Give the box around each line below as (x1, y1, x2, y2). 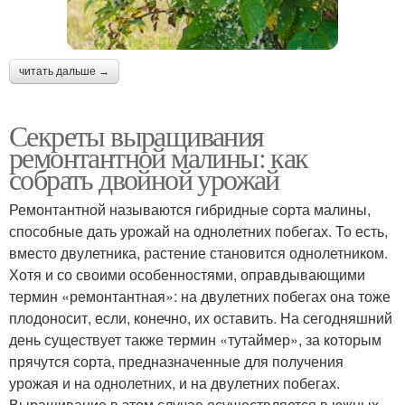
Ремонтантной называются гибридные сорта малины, (9, 198, 371, 220)
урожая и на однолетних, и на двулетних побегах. (9, 372, 340, 393)
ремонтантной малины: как (9, 137, 308, 176)
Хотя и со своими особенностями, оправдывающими (9, 263, 365, 285)
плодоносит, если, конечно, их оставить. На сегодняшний (9, 306, 392, 328)
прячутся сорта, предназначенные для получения (9, 350, 344, 372)
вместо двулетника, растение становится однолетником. (9, 241, 388, 263)
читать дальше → (19, 64, 109, 78)
